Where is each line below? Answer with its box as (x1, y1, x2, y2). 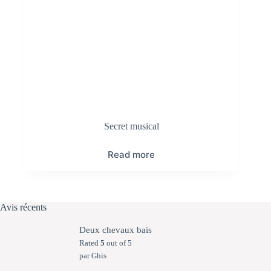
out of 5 (104, 238, 132, 248)
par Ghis (79, 251, 106, 261)
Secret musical (103, 121, 159, 132)
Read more (108, 149, 155, 161)
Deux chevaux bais (79, 225, 152, 235)
